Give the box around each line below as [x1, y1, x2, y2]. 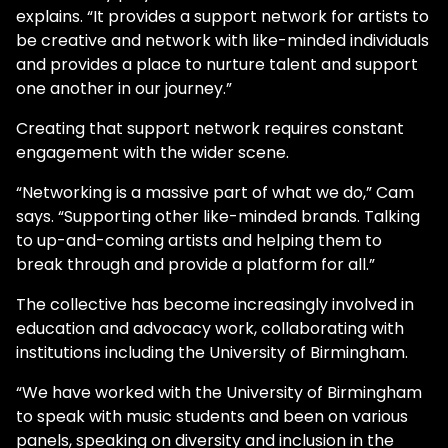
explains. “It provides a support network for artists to [16, 4, 429, 28]
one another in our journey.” [16, 76, 232, 100]
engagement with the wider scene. [16, 140, 289, 164]
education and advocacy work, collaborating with [16, 316, 404, 340]
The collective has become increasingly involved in [16, 292, 414, 316]
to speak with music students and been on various [16, 404, 408, 428]
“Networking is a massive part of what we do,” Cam [16, 180, 414, 204]
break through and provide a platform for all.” [16, 252, 375, 276]
